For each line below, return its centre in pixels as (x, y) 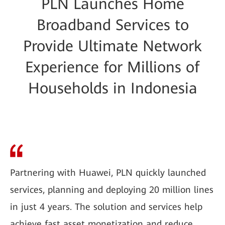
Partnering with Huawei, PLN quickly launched (108, 173)
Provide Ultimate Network (113, 46)
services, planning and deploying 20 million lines (112, 190)
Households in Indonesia (113, 88)
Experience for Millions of (113, 67)
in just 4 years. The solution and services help (106, 207)
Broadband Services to (113, 25)
